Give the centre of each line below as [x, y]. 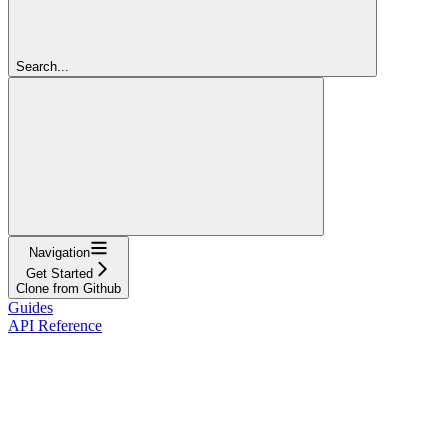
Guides [30, 307]
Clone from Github [68, 288]
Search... [42, 66]
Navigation [59, 252]
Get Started [59, 273]
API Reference [55, 325]
